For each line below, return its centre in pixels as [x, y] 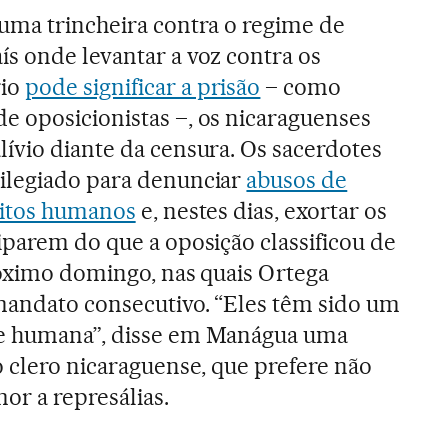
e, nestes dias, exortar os [261, 210]
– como [301, 86]
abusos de [297, 179]
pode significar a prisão [142, 86]
